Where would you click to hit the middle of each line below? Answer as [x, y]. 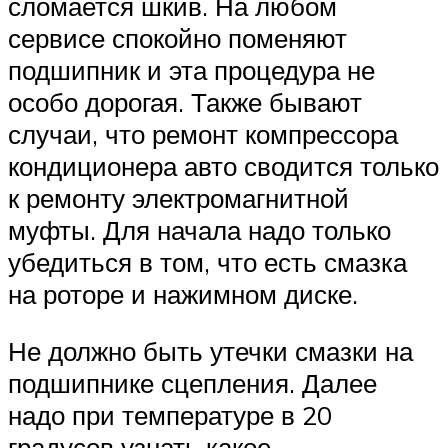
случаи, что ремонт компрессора [203, 133]
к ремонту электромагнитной [178, 197]
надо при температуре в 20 [170, 415]
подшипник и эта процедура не [191, 69]
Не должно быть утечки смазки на [210, 351]
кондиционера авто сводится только [223, 165]
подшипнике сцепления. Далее [192, 383]
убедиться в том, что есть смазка [207, 261]
